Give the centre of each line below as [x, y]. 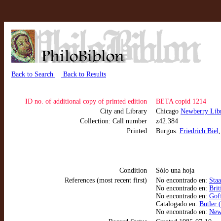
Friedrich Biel [199, 131]
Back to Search [33, 74]
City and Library [124, 111]
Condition [133, 170]
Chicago [168, 111]
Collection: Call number [113, 121]
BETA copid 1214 [181, 101]
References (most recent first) [106, 180]
